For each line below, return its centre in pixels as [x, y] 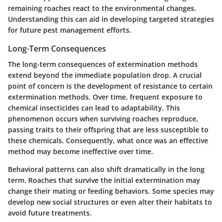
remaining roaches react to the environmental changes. [102, 8]
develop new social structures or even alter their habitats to [110, 202]
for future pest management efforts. [70, 30]
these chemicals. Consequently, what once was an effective [108, 141]
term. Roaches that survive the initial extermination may [104, 180]
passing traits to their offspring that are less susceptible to [108, 130]
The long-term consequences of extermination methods [103, 64]
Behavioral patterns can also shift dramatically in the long [106, 169]
